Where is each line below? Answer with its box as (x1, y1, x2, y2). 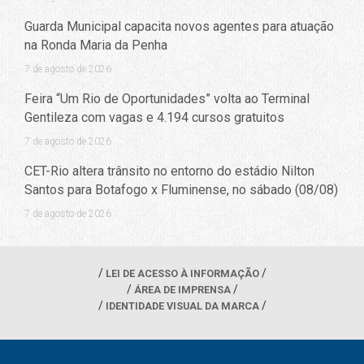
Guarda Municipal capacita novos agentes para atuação (24, 19, 334, 35)
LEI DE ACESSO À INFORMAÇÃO (105, 266, 259, 279)
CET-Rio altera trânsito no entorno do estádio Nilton (24, 163, 314, 180)
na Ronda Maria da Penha (24, 37, 167, 54)
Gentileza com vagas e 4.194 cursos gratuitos (24, 110, 284, 126)
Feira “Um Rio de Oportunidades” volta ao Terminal (24, 91, 310, 107)
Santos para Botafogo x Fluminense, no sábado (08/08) (24, 182, 338, 198)
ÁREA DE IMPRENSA (133, 283, 231, 296)
